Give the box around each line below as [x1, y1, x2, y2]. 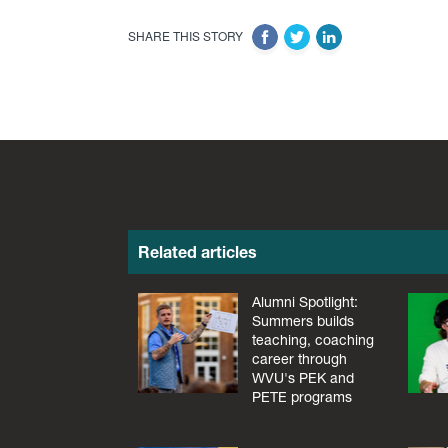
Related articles [137, 241, 257, 262]
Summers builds [251, 312, 354, 331]
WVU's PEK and [251, 369, 354, 388]
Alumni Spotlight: [251, 293, 358, 312]
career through [251, 350, 347, 369]
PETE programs [251, 388, 352, 407]
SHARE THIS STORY [128, 27, 246, 45]
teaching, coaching [251, 331, 374, 350]
